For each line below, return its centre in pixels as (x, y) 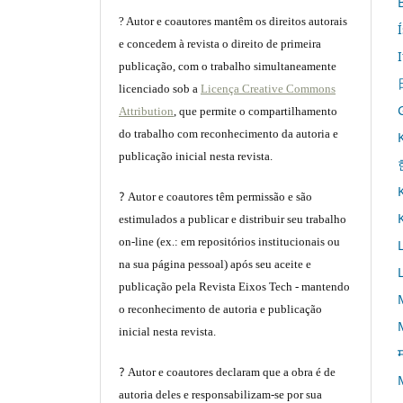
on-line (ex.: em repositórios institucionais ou (230, 242)
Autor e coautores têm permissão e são (220, 197)
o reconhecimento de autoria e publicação (221, 309)
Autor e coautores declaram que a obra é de (232, 372)
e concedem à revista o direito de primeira (220, 44)
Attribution (147, 112)
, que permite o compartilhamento (256, 112)
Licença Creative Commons (269, 89)
